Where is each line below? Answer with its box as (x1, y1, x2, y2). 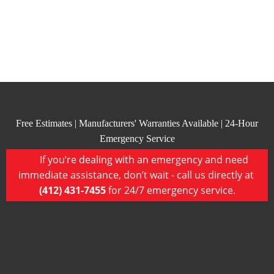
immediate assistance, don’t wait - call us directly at (18, 168, 256, 182)
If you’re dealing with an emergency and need (39, 153, 248, 167)
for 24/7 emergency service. (105, 183, 235, 198)
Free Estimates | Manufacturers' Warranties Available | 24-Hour (16, 118, 258, 129)
